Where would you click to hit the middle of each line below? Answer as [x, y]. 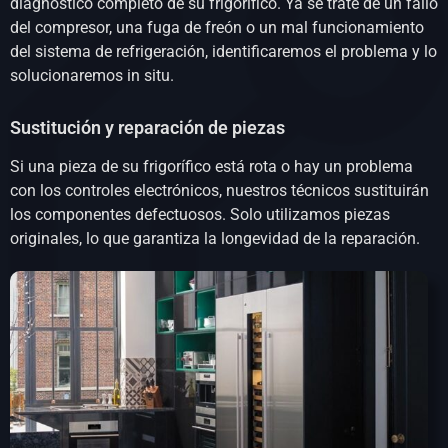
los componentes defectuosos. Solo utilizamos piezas [200, 215]
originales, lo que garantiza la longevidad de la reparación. [215, 239]
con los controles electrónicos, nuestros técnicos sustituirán [219, 191]
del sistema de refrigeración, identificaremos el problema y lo [223, 52]
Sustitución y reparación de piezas [147, 128]
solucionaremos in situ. [92, 76]
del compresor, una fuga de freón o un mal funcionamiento [217, 28]
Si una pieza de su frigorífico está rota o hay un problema [211, 167]
